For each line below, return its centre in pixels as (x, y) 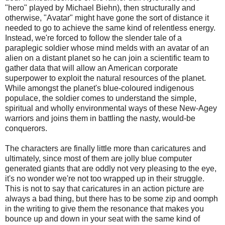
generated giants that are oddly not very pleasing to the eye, (111, 169)
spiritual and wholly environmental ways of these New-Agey (111, 108)
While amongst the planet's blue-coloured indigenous (99, 88)
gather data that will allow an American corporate (91, 68)
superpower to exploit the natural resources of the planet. (105, 78)
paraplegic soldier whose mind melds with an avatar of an (107, 48)
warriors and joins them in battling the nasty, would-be (100, 119)
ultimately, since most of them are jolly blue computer (98, 159)
